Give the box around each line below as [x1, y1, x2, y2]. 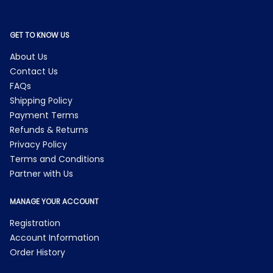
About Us [10, 51, 48, 63]
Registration [10, 217, 60, 229]
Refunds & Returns [10, 124, 88, 136]
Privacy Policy [10, 138, 67, 151]
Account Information [10, 232, 99, 244]
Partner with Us [10, 168, 73, 180]
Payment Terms [10, 109, 79, 121]
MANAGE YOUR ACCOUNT [10, 197, 99, 207]
